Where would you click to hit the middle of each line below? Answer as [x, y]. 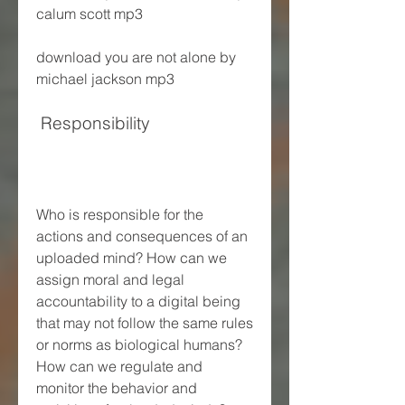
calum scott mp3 [91, 13]
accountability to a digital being [138, 301]
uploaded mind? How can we [132, 257]
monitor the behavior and [117, 387]
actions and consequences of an [142, 235]
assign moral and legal [110, 279]
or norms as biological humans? [139, 344]
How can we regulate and [119, 366]
